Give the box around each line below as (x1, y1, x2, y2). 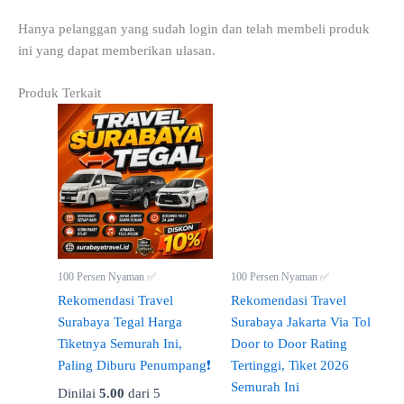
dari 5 (124, 386, 161, 401)
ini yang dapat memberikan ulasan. (18, 42, 216, 58)
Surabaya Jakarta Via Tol (230, 315, 371, 330)
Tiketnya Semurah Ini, (57, 336, 182, 352)
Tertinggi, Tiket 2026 (230, 358, 349, 373)
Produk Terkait (18, 86, 101, 101)
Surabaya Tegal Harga (57, 315, 182, 330)
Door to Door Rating (230, 336, 347, 352)
